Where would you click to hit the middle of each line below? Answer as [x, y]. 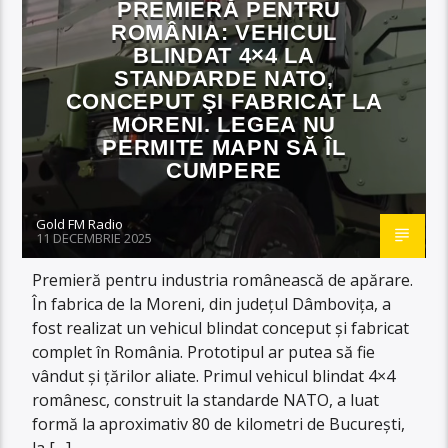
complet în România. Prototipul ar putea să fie [204, 351]
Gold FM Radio [80, 223]
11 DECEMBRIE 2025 [94, 237]
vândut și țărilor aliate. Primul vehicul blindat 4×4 [214, 375]
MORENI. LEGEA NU [224, 124]
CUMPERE [224, 170]
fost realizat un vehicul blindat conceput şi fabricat [221, 327]
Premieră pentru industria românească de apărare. [223, 279]
